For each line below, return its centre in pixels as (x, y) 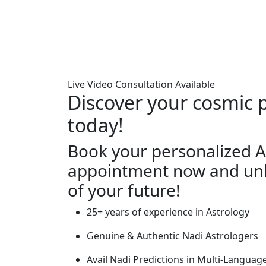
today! (96, 125)
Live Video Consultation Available (141, 85)
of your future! (124, 190)
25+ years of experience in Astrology (168, 212)
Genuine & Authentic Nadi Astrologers (172, 236)
